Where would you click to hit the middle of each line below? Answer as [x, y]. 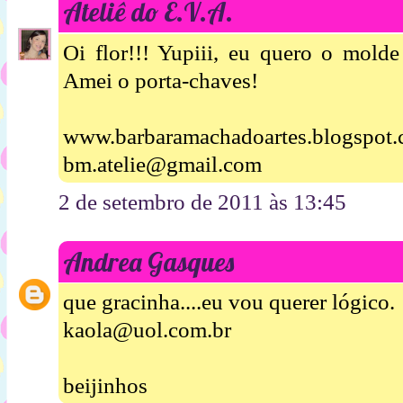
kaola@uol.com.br [147, 330]
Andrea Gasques [148, 261]
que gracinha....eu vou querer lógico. [229, 302]
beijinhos [105, 386]
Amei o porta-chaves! [161, 80]
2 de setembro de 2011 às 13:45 [202, 201]
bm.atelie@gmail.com [162, 164]
